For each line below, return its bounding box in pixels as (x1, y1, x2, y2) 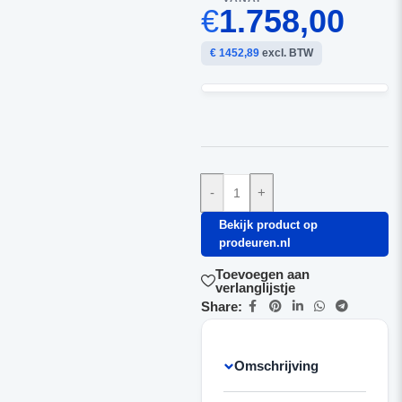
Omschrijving (233, 358, 319, 373)
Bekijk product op (218, 218, 318, 232)
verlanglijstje (214, 280, 295, 295)
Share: (200, 298, 242, 314)
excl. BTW (258, 47, 313, 59)
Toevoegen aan (214, 267, 310, 282)
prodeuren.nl (218, 236, 291, 249)
